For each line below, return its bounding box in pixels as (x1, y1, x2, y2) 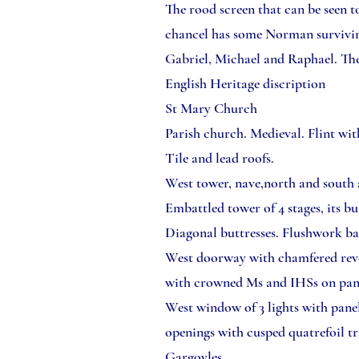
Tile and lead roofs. (165, 149, 277, 167)
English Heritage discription (165, 75, 325, 92)
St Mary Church (165, 99, 257, 117)
